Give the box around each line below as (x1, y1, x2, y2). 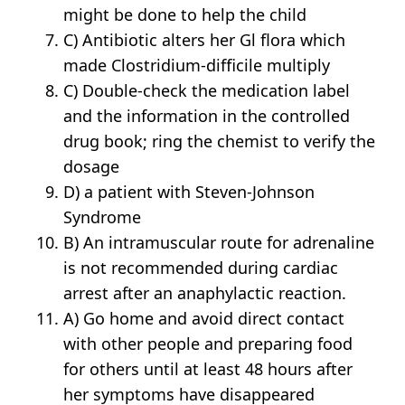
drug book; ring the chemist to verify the (63, 130, 376, 153)
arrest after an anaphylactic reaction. (63, 282, 347, 305)
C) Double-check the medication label (63, 80, 351, 102)
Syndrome (63, 206, 142, 229)
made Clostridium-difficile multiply (63, 54, 331, 77)
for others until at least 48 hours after (63, 358, 353, 381)
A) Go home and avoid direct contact (63, 307, 345, 330)
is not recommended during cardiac (63, 257, 339, 279)
